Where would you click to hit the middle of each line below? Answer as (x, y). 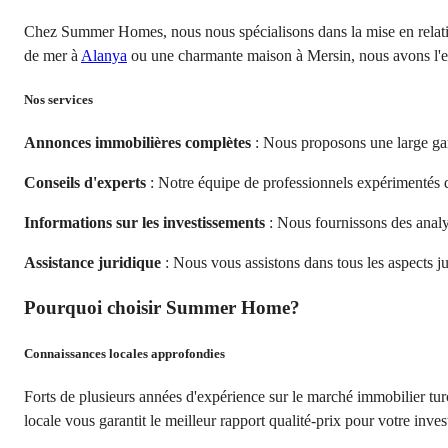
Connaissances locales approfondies (124, 353)
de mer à (52, 55)
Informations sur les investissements (144, 222)
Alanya (104, 55)
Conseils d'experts (85, 182)
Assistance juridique (92, 262)
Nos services (58, 99)
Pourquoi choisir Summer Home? (162, 307)
